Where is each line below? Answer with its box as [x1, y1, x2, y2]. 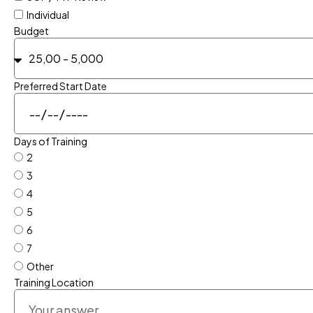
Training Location [14, 276, 94, 289]
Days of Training [14, 135, 87, 147]
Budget [14, 24, 49, 37]
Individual [27, 8, 69, 21]
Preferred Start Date [14, 80, 107, 92]
